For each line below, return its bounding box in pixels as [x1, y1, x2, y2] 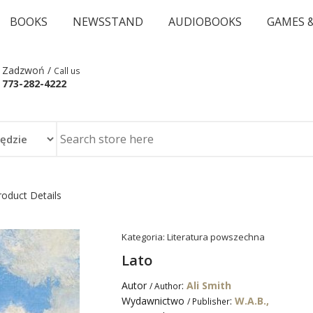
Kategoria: [122, 231, 167, 243]
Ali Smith [187, 279, 231, 292]
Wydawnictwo [122, 294, 187, 307]
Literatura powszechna [167, 231, 265, 243]
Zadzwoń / [2, 64, 54, 77]
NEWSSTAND [73, 14, 143, 29]
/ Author [150, 280, 182, 291]
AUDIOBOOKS [168, 14, 242, 29]
